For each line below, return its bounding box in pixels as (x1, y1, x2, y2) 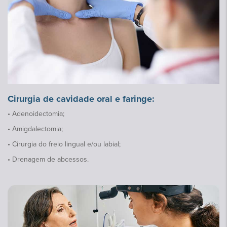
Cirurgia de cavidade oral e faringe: (8, 93, 155, 104)
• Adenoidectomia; (8, 109, 64, 118)
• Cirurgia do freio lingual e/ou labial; (8, 139, 121, 148)
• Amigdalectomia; (8, 124, 63, 133)
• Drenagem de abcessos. (8, 155, 89, 164)
